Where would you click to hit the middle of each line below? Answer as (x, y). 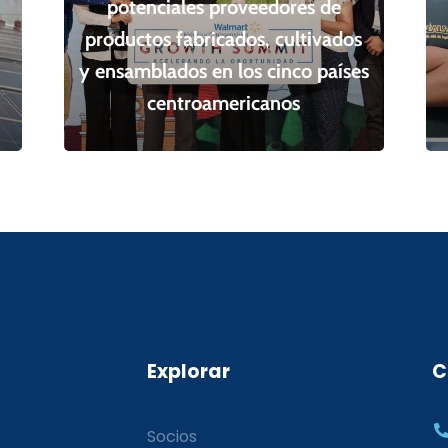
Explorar (188, 371)
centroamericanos (224, 102)
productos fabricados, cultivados (224, 38)
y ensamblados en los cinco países (223, 70)
